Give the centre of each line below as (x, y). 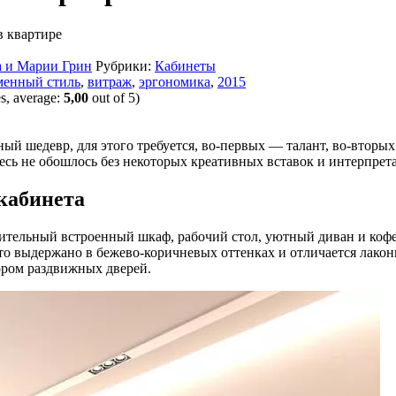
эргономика (175, 81)
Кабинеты (185, 65)
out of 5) (114, 97)
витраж (110, 81)
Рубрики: (125, 65)
